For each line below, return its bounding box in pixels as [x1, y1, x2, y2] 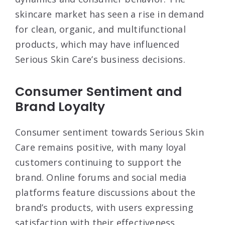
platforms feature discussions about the [15, 186, 195, 198]
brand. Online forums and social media [15, 171, 187, 183]
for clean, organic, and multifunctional [15, 23, 186, 35]
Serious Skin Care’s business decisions [15, 53, 183, 65]
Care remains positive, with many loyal [15, 141, 186, 153]
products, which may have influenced [15, 38, 180, 50]
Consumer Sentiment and [15, 82, 182, 100]
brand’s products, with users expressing [15, 201, 193, 213]
